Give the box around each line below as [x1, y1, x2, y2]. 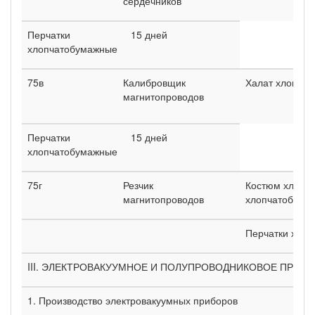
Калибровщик [123, 75, 186, 89]
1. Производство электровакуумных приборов [27, 292, 238, 307]
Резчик [123, 177, 153, 192]
